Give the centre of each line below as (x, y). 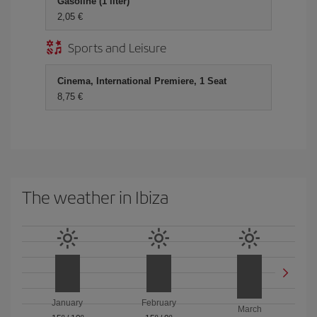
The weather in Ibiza (95, 197)
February (158, 302)
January (68, 302)
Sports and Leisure (117, 47)
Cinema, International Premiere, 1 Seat (142, 81)
